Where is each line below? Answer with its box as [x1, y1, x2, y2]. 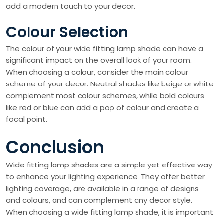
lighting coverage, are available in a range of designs [6, 183, 199, 193]
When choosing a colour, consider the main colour [6, 67, 188, 77]
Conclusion [6, 135, 104, 159]
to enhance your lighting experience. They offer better [6, 171, 205, 182]
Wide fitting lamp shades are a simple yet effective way [6, 160, 212, 170]
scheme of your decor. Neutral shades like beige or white [6, 79, 214, 89]
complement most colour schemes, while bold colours [6, 90, 204, 101]
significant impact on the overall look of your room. [6, 55, 192, 65]
